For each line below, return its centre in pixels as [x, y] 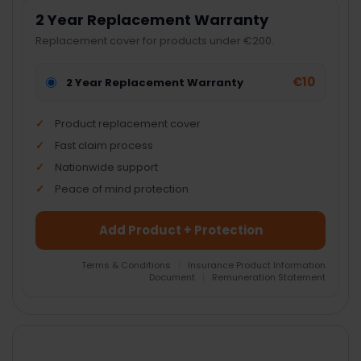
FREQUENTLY [53, 322]
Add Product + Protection [180, 230]
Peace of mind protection [122, 189]
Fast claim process [104, 146]
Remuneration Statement [268, 278]
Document [173, 278]
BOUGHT [40, 336]
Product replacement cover [128, 124]
